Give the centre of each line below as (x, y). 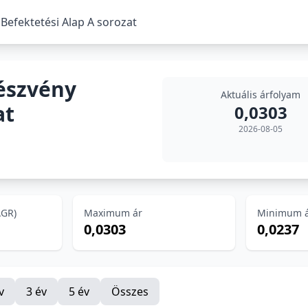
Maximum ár (113, 213)
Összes (130, 291)
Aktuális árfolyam (261, 95)
